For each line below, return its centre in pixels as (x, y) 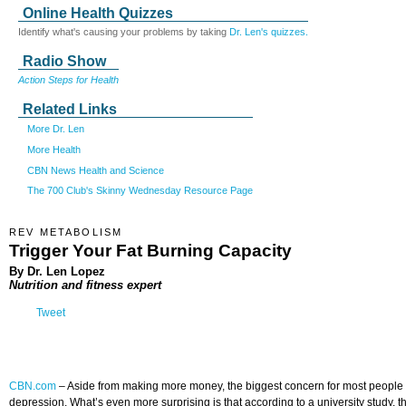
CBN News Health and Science (96, 170)
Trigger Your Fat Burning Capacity (150, 250)
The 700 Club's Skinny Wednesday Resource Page (140, 191)
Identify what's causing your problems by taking (124, 32)
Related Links (70, 109)
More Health (54, 149)
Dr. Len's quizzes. (269, 32)
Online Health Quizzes (98, 13)
